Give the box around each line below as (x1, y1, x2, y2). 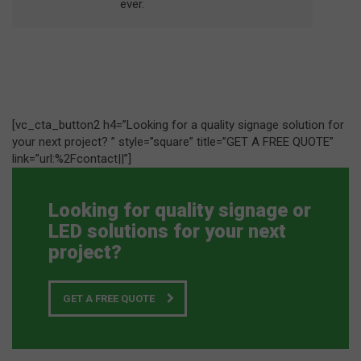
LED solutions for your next (48, 219, 286, 243)
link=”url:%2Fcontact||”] (12, 151, 131, 166)
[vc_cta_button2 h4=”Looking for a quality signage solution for (12, 117, 344, 132)
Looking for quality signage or (48, 198, 311, 222)
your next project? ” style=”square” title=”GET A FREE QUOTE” (12, 134, 334, 149)
